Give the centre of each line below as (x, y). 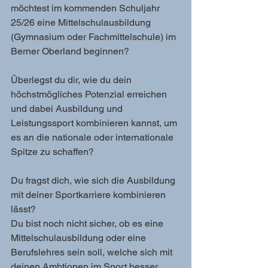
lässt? (23, 209)
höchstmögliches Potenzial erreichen (90, 94)
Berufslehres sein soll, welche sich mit (93, 252)
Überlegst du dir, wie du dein (72, 80)
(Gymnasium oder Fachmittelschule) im (95, 37)
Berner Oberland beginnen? (70, 51)
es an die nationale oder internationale (93, 137)
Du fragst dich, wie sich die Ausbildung (94, 180)
